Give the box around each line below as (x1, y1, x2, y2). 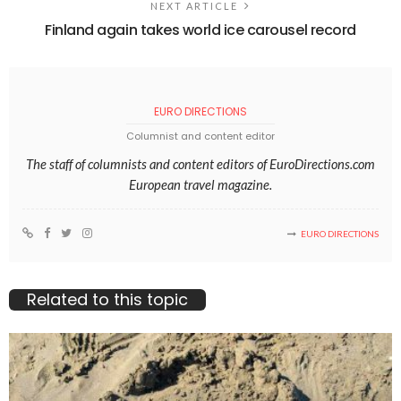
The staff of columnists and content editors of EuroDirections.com (26, 156, 375, 173)
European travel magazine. (129, 176, 272, 193)
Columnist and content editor (126, 129, 275, 144)
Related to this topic (27, 288, 188, 311)
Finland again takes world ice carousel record (45, 20, 356, 41)
